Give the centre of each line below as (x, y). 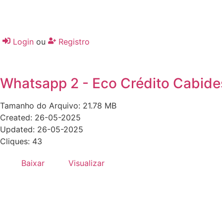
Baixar (33, 163)
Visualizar (86, 163)
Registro (74, 42)
